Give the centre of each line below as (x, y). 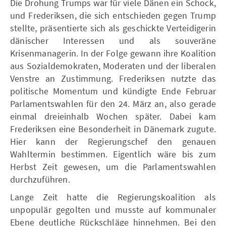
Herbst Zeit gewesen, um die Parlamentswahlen (113, 166)
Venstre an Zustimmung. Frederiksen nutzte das (113, 78)
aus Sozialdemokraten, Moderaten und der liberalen (113, 66)
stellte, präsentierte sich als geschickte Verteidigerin (113, 28)
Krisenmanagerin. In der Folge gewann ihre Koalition (113, 53)
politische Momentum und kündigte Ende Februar (113, 91)
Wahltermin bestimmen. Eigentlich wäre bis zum (113, 154)
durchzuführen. (40, 179)
